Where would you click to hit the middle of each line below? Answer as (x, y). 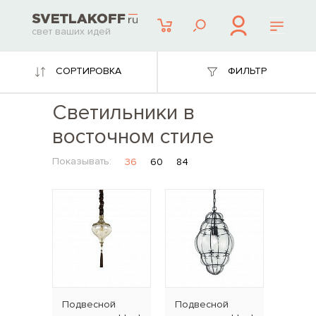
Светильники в (123, 113)
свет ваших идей (71, 32)
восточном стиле (133, 136)
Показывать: (82, 162)
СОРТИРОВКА (89, 71)
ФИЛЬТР (247, 71)
